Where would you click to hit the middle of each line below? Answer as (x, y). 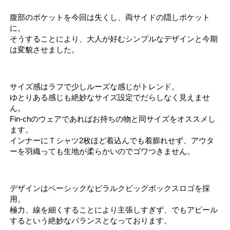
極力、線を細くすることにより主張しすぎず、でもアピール (114, 209)
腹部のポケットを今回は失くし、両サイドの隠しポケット (110, 17)
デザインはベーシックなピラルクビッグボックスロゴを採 (110, 188)
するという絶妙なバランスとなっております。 (91, 220)
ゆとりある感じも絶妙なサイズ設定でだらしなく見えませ (110, 97)
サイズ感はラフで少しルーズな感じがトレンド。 (95, 86)
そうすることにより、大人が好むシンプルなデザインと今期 (114, 39)
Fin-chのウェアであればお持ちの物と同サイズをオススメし (113, 119)
